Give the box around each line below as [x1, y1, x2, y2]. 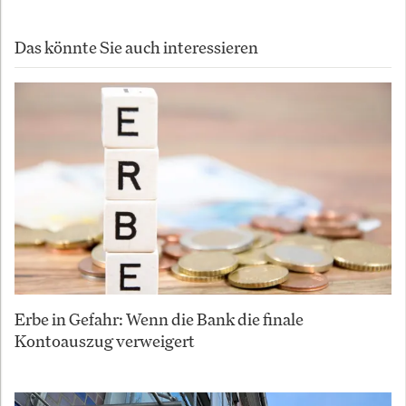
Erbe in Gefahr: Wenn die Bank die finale [14, 307, 304, 330]
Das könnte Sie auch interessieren [14, 35, 258, 58]
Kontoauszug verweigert [14, 329, 195, 352]
